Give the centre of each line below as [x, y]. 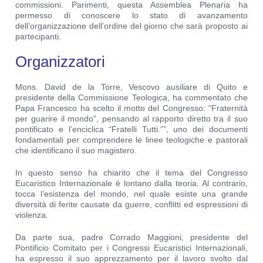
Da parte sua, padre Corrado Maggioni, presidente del [131, 237]
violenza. [32, 215]
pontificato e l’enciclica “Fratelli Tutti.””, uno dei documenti [131, 129]
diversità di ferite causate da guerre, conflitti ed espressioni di [131, 205]
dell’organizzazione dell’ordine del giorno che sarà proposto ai [131, 26]
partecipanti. [38, 37]
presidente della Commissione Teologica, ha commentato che [131, 98]
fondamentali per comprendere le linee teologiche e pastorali [131, 140]
